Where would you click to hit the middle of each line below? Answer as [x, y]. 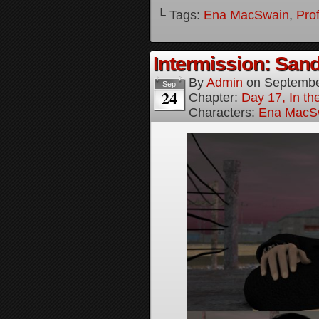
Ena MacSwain [246, 15]
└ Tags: [180, 15]
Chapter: [215, 98]
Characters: [224, 113]
